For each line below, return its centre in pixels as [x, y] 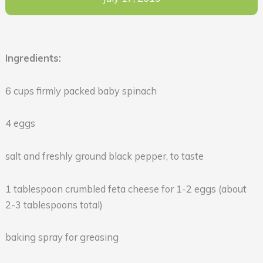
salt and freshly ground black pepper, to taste [104, 156]
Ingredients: [33, 58]
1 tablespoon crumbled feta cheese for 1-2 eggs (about [126, 189]
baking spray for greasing [62, 237]
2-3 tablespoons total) [54, 205]
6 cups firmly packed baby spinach [81, 91]
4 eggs [20, 124]
